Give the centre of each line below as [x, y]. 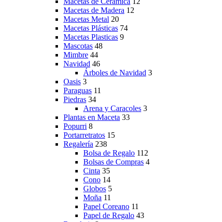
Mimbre [76, 55]
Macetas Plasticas [91, 37]
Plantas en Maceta [92, 117]
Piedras [75, 99]
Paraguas [78, 90]
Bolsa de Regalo [109, 153]
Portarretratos [84, 135]
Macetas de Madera [94, 10]
